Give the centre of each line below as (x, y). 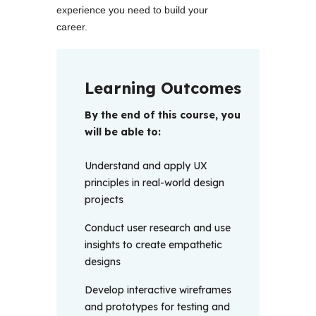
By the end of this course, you (163, 115)
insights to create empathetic (153, 245)
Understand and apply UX (146, 166)
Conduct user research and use (158, 228)
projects (105, 200)
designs (104, 262)
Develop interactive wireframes (158, 290)
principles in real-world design (154, 183)
